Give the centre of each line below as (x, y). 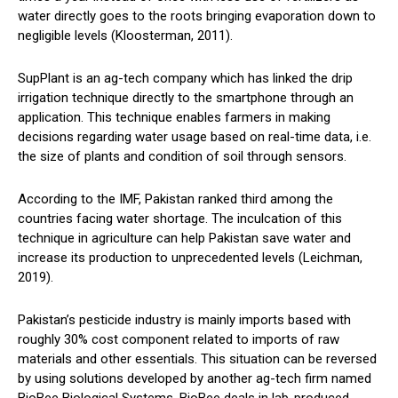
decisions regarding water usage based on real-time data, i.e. (195, 137)
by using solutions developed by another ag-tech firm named (195, 379)
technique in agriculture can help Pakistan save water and (184, 239)
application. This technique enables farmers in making (174, 118)
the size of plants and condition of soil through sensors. (182, 157)
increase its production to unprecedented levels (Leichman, (190, 258)
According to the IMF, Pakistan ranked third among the (175, 199)
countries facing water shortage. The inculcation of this (180, 219)
